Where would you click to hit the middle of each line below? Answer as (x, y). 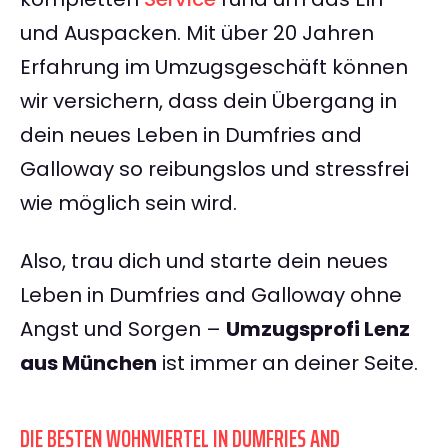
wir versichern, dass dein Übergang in (208, 101)
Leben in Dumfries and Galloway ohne (211, 295)
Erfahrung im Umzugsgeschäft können (214, 67)
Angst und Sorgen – (123, 329)
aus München (88, 363)
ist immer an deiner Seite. (287, 363)
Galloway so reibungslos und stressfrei (214, 169)
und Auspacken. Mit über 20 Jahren (197, 33)
